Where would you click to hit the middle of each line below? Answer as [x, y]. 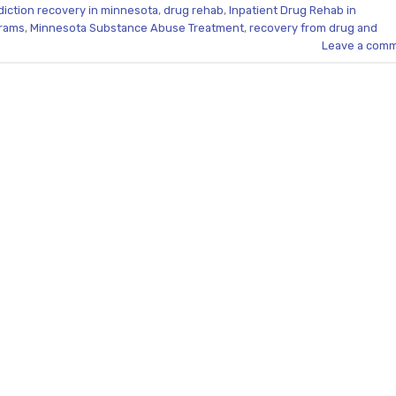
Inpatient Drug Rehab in [293, 10]
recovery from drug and [313, 27]
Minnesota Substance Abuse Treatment [137, 27]
